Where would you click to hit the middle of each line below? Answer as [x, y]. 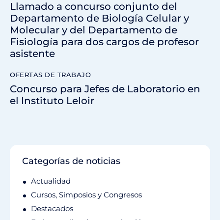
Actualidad [51, 181]
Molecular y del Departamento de [94, 30]
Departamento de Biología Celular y [99, 18]
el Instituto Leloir [52, 100]
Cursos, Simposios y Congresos [86, 194]
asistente [32, 54]
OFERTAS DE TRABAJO [50, 75]
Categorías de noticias [71, 161]
